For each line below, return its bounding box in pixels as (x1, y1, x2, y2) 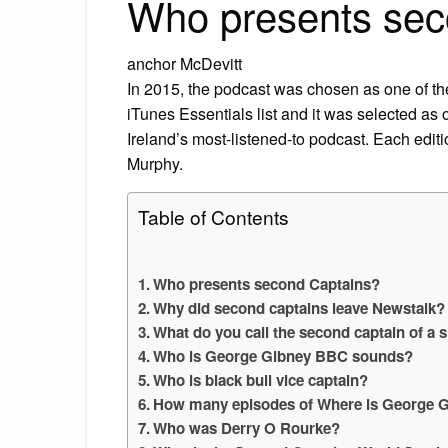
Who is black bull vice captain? (153, 368, 369, 391)
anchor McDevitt (127, 51, 242, 75)
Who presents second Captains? (153, 272, 381, 295)
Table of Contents (138, 202, 289, 230)
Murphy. (127, 151, 183, 175)
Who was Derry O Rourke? (153, 416, 341, 439)
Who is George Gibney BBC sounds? (153, 344, 414, 367)
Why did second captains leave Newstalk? (153, 296, 446, 319)
